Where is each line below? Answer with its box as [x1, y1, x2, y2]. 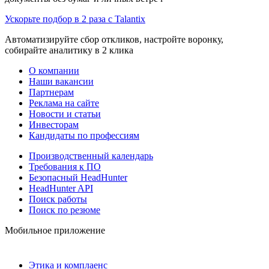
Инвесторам [29, 119, 79, 130]
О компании [29, 65, 79, 76]
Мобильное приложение [5, 225, 105, 235]
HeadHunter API [29, 183, 93, 193]
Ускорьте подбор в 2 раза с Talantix [5, 13, 145, 24]
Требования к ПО [29, 161, 101, 172]
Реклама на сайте [29, 97, 99, 108]
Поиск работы [29, 193, 87, 204]
